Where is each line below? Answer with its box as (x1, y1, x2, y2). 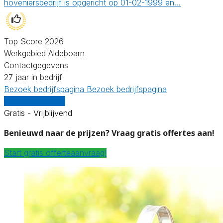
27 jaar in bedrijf (4, 72, 62, 82)
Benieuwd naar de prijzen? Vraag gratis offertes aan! (4, 127, 215, 138)
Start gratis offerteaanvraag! (4, 147, 107, 158)
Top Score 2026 (4, 36, 64, 46)
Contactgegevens (4, 60, 68, 70)
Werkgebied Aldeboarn (4, 48, 85, 58)
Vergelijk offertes (4, 96, 65, 106)
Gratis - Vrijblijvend (4, 108, 72, 118)
